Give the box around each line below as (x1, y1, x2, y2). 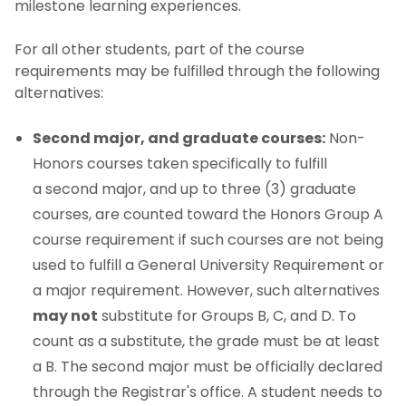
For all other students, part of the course (14, 39, 304, 61)
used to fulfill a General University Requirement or (33, 255, 384, 276)
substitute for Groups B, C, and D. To (98, 305, 356, 327)
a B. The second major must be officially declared (33, 356, 382, 378)
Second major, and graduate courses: (33, 128, 325, 150)
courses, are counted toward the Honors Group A (33, 204, 383, 226)
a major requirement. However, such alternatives (33, 280, 380, 302)
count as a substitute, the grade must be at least (33, 331, 380, 353)
